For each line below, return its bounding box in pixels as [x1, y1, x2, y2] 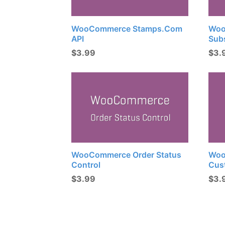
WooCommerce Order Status [71, 150, 181, 160]
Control [71, 160, 100, 170]
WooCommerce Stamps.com [71, 24, 182, 34]
